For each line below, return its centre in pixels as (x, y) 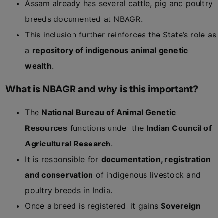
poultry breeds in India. (69, 190)
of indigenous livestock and (147, 175)
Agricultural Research (68, 144)
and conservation (59, 175)
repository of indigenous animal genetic (110, 50)
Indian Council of (179, 128)
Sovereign (181, 206)
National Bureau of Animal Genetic (109, 112)
